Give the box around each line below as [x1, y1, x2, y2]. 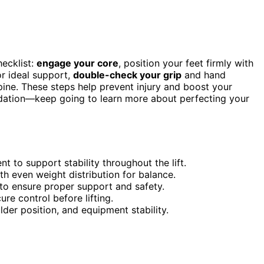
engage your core [37, 57, 118, 69]
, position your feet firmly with [118, 57, 253, 69]
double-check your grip [73, 68, 181, 81]
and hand [181, 68, 226, 81]
